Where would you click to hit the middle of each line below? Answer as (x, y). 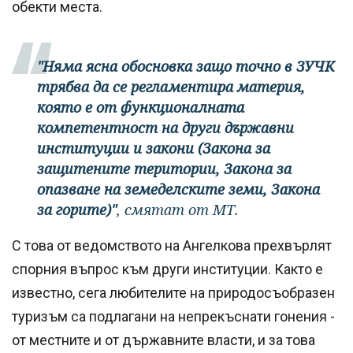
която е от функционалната (141, 108)
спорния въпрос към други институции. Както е (167, 269)
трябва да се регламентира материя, (171, 87)
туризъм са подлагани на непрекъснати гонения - (173, 317)
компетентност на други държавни (165, 128)
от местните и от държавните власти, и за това (163, 340)
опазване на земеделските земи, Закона (178, 190)
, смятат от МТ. (178, 210)
